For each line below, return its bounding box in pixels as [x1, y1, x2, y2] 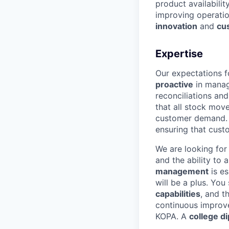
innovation [155, 20, 197, 31]
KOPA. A [155, 211, 189, 221]
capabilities [155, 188, 200, 199]
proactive [155, 79, 193, 89]
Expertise [155, 47, 203, 60]
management [155, 166, 209, 176]
